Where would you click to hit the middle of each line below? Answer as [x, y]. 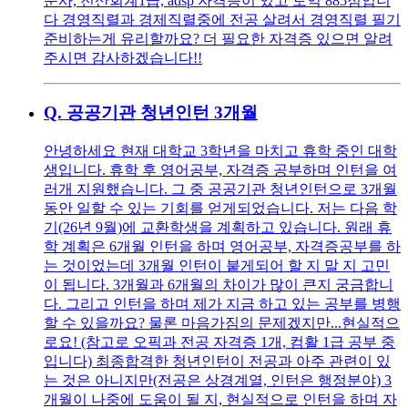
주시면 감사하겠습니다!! [123, 57]
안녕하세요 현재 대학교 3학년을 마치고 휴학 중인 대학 [220, 150]
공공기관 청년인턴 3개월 [162, 113]
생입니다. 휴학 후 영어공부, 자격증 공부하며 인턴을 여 [220, 169]
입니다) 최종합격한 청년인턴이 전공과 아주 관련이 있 [217, 361]
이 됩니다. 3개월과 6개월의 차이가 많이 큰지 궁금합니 [219, 284]
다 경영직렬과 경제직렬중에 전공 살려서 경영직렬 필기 [222, 19]
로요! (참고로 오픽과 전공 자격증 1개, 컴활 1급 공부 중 [219, 342]
